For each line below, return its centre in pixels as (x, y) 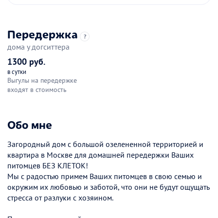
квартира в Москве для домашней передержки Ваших (100, 154)
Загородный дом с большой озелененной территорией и (105, 144)
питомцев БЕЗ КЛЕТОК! (48, 165)
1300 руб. (26, 61)
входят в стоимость (37, 89)
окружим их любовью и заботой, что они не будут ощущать (108, 187)
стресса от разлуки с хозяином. (60, 197)
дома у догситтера (38, 46)
